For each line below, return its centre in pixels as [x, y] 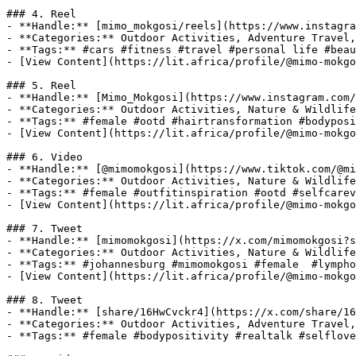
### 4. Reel [41, 14]
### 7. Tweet [44, 228]
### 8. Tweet [44, 300]
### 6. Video [44, 157]
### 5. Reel [41, 85]
